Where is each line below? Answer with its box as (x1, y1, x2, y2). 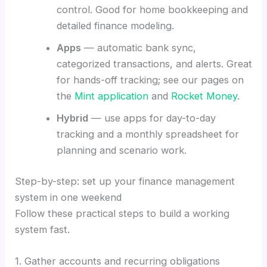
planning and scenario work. (56, 144, 187, 156)
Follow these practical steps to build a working (15, 207, 230, 219)
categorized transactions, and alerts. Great (56, 57, 252, 70)
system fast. (15, 223, 70, 235)
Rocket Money (170, 89, 237, 102)
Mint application (74, 89, 148, 102)
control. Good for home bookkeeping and (56, 3, 248, 15)
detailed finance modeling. (56, 19, 174, 32)
